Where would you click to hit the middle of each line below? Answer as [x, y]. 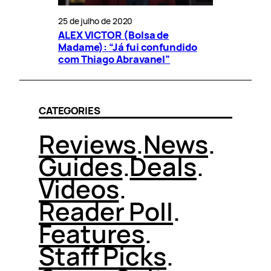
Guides [81, 166]
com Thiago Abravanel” [114, 59]
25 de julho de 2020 [96, 21]
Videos [79, 188]
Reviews [88, 144]
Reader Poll [106, 211]
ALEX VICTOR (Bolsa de [114, 34]
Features [92, 233]
